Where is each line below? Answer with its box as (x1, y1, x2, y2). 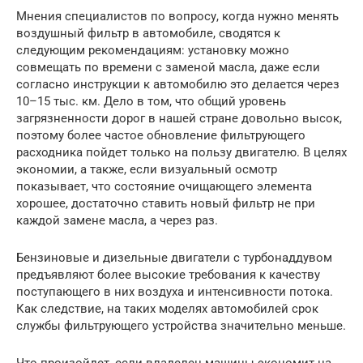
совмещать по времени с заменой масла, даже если (16, 60, 320, 75)
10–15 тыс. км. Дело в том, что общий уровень (16, 94, 286, 109)
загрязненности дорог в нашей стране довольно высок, (16, 111, 342, 126)
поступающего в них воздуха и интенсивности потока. (16, 284, 333, 300)
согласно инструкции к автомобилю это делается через (16, 77, 340, 92)
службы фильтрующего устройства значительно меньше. (16, 318, 346, 334)
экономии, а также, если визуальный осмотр (16, 162, 277, 177)
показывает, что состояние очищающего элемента (16, 179, 312, 194)
